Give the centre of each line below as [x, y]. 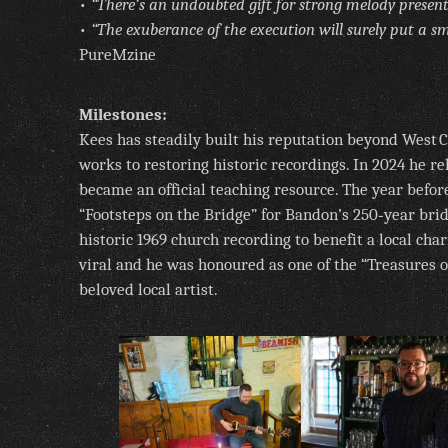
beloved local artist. [148, 289]
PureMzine [117, 55]
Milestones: [123, 114]
